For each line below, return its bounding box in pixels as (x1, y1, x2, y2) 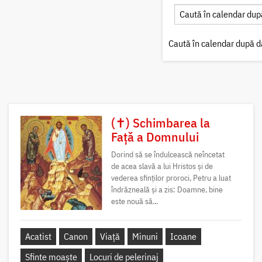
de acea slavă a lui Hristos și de (111, 161, 213, 172)
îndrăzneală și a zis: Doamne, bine (111, 184, 223, 195)
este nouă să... (111, 196, 158, 207)
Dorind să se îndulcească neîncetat (111, 149, 225, 160)
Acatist (25, 230, 51, 243)
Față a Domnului (111, 128, 199, 146)
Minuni (132, 230, 158, 243)
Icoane (170, 230, 196, 243)
